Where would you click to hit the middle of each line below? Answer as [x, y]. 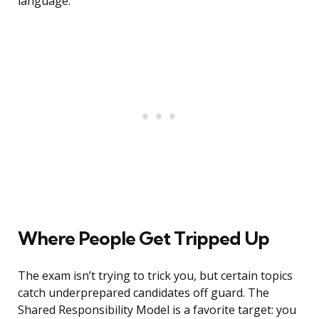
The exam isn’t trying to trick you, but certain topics [155, 276]
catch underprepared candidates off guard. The [143, 293]
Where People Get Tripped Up [143, 239]
